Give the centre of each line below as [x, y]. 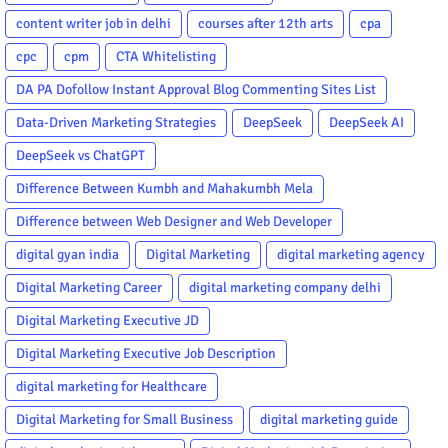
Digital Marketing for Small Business [124, 419]
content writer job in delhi [93, 23]
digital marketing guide [329, 419]
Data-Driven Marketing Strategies [116, 122]
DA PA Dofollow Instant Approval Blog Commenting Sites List [196, 89]
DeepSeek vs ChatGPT [80, 155]
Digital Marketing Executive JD [107, 320]
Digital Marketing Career [89, 287]
